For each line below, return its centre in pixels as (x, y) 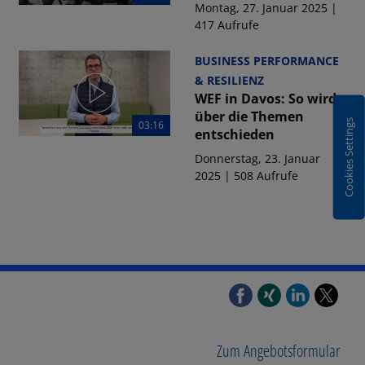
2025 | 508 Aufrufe (246, 176)
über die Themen (249, 117)
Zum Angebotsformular (279, 351)
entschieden (234, 134)
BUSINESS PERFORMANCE (266, 61)
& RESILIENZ (229, 80)
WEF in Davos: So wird (265, 99)
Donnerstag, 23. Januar (257, 158)
